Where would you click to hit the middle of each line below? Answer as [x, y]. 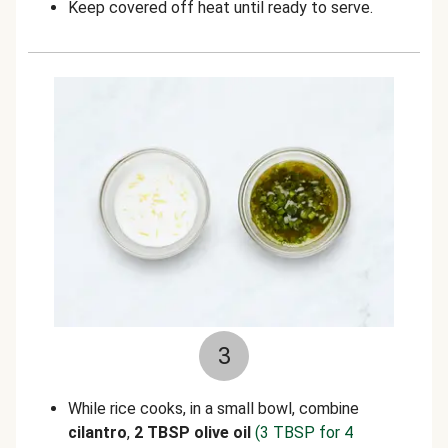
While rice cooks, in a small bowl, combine [213, 408]
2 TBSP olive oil [192, 432]
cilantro [97, 432]
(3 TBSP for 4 [304, 432]
